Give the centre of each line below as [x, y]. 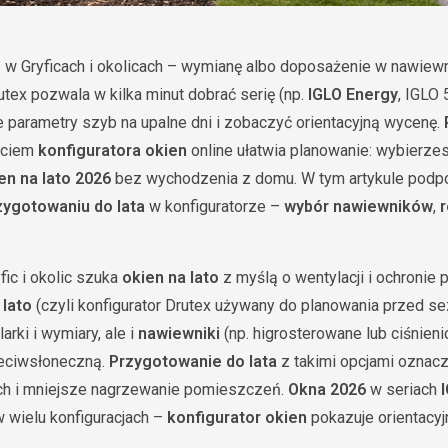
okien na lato [170, 277]
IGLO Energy [353, 94]
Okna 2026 [327, 389]
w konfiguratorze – [214, 206]
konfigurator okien [237, 417]
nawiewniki [179, 333]
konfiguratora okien [112, 150]
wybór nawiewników [358, 206]
